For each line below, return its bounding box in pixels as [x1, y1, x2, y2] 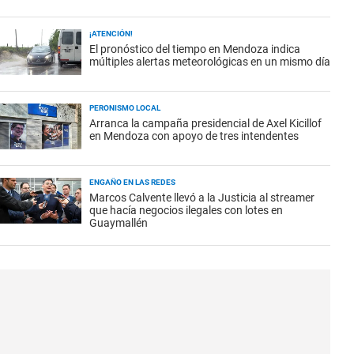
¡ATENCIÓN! [89, 29, 133, 38]
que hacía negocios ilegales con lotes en [89, 204, 283, 217]
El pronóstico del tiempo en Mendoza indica [89, 43, 300, 55]
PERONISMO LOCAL [89, 104, 160, 112]
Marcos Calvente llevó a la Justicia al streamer [89, 191, 314, 204]
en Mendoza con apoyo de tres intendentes [89, 130, 299, 142]
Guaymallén [89, 217, 148, 229]
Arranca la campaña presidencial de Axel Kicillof [89, 117, 322, 130]
